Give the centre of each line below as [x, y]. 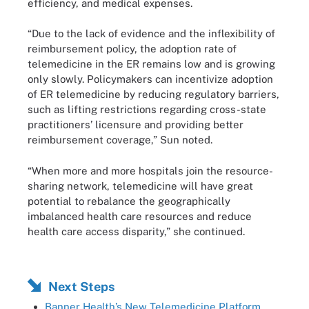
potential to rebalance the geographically [129, 201]
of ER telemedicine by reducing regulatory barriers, [153, 94]
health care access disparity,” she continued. [136, 231]
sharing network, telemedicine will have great [140, 186]
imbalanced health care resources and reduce [140, 216]
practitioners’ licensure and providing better [136, 124]
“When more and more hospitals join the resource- [150, 170]
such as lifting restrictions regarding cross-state [147, 109]
